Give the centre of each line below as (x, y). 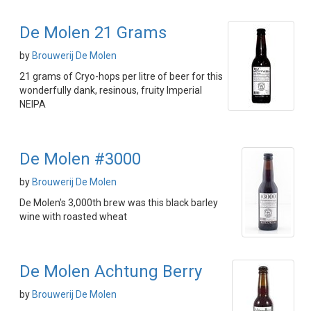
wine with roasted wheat (73, 217)
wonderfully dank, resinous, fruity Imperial (111, 90)
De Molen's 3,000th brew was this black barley (119, 203)
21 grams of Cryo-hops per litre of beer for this (121, 76)
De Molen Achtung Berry (111, 271)
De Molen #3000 (80, 159)
